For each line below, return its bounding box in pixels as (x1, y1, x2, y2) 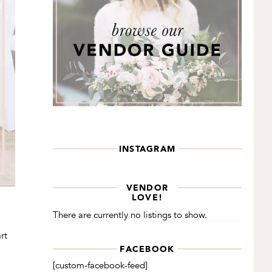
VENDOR (126, 183, 169, 193)
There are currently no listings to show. (53, 209, 207, 222)
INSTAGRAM (118, 144, 176, 154)
